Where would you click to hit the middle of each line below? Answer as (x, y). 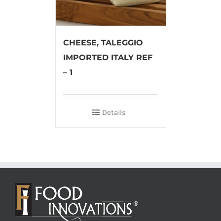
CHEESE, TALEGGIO (103, 43)
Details (114, 113)
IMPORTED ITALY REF (108, 58)
